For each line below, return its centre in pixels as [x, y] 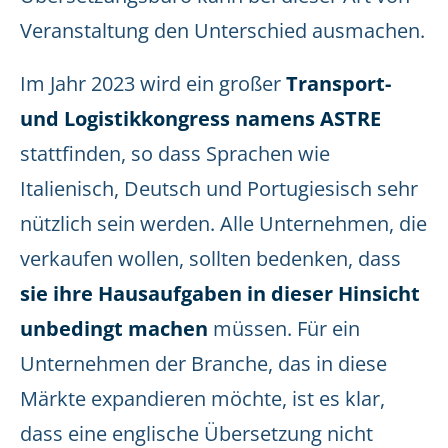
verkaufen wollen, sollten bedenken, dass [210, 258]
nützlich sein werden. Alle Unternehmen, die [223, 223]
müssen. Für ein [284, 328]
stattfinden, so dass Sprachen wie [175, 153]
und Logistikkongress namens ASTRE [200, 118]
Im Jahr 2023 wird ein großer [150, 83]
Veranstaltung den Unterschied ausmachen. [222, 30]
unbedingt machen [114, 328]
